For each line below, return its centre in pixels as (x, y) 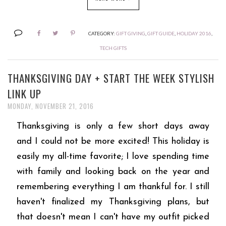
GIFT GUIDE (161, 33)
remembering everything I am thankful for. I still (113, 187)
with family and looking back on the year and (113, 172)
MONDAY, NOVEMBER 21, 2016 (51, 106)
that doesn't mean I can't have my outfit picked (113, 217)
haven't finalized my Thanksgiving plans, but (113, 202)
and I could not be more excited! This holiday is (113, 141)
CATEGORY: (102, 33)
